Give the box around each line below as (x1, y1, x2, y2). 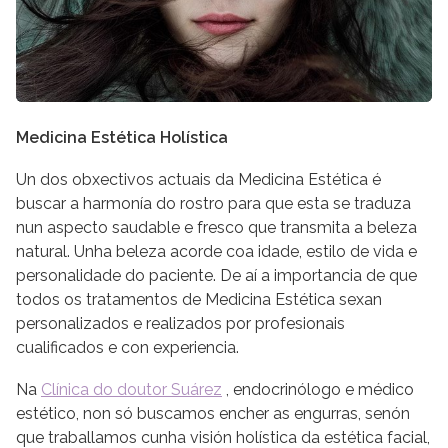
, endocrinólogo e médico (222, 379, 414, 399)
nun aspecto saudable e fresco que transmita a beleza (16, 217, 417, 237)
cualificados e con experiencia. (16, 337, 239, 357)
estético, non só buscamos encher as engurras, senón (16, 403, 410, 423)
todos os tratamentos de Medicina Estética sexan (16, 289, 382, 309)
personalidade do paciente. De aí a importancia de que (16, 265, 417, 285)
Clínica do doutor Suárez (41, 379, 222, 399)
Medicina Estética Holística (16, 127, 228, 147)
